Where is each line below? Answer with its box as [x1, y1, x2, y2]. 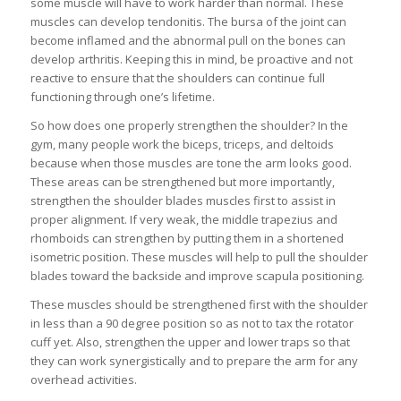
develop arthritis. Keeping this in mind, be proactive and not [30, 51, 353, 68]
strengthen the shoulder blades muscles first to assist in [30, 192, 336, 209]
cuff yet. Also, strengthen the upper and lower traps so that [30, 334, 350, 351]
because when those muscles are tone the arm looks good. [30, 155, 352, 172]
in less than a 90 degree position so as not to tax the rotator [30, 315, 354, 332]
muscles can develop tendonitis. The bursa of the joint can [30, 13, 346, 30]
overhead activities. [30, 371, 137, 388]
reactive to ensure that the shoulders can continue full [30, 70, 325, 87]
